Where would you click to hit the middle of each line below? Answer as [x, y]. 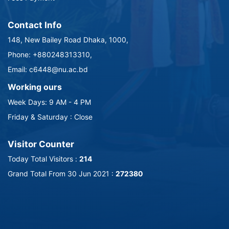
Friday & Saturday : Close [50, 117]
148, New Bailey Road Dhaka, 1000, [68, 40]
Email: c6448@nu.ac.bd [48, 69]
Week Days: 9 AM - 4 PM [49, 102]
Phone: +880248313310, [50, 54]
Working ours [35, 87]
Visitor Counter [41, 144]
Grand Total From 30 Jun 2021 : [62, 174]
